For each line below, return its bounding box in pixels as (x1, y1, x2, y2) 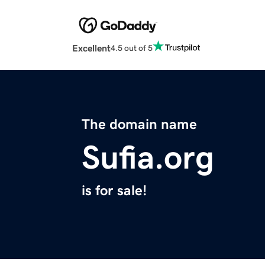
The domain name (82, 117, 197, 132)
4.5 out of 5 (111, 43, 153, 52)
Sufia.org (82, 141, 214, 174)
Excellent (72, 43, 111, 53)
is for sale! (82, 183, 147, 198)
